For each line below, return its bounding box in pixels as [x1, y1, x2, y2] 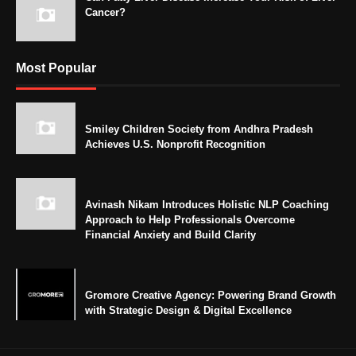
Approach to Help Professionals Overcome [85, 214, 295, 226]
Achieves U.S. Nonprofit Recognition [85, 138, 265, 150]
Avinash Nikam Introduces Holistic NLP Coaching [85, 199, 329, 211]
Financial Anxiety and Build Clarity [85, 229, 256, 241]
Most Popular [16, 61, 96, 75]
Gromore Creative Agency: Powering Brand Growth [85, 289, 336, 301]
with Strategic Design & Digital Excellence [85, 304, 292, 316]
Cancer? [85, 6, 126, 18]
